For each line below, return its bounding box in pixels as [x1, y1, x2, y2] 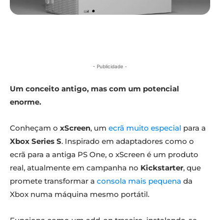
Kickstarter [140, 163, 183, 173]
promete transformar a [10, 176, 97, 186]
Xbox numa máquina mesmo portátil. [10, 190, 149, 199]
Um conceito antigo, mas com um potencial [10, 84, 179, 94]
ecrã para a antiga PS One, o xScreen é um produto [10, 150, 198, 160]
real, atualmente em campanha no [10, 163, 140, 173]
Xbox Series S [10, 137, 61, 146]
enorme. [10, 97, 41, 107]
